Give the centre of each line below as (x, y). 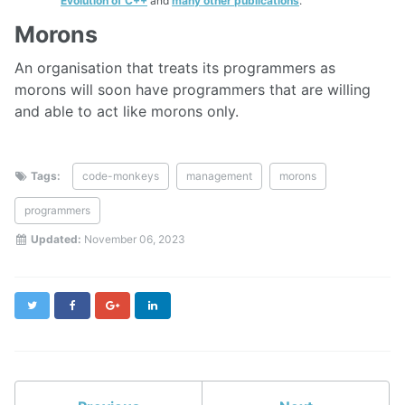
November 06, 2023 (135, 240)
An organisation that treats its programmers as (175, 68)
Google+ (141, 305)
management (220, 176)
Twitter (57, 305)
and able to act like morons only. (127, 112)
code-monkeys (121, 176)
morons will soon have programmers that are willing (193, 90)
